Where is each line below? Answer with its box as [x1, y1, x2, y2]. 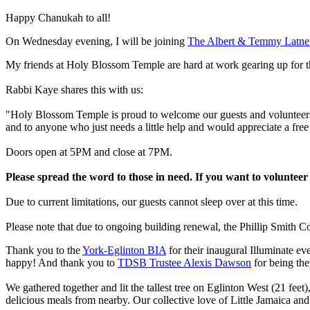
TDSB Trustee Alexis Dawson [118, 256, 251, 268]
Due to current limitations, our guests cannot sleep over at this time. [6, 195, 298, 208]
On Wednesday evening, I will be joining [6, 35, 188, 47]
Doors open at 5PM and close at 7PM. [6, 145, 172, 158]
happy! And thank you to [6, 256, 118, 268]
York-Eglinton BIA [82, 244, 166, 256]
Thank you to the [6, 244, 82, 256]
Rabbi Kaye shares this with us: [6, 83, 143, 95]
